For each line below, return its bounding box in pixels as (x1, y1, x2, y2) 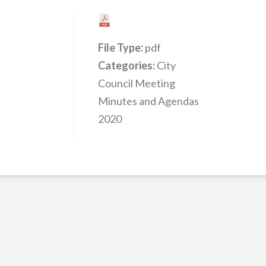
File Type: (97, 41, 145, 55)
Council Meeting (97, 77, 175, 90)
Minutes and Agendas (97, 94, 199, 108)
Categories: (97, 59, 157, 72)
